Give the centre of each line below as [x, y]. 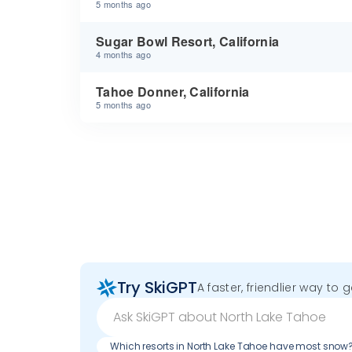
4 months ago [123, 54]
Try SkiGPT [157, 288]
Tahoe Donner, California [173, 92]
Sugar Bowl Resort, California [188, 41]
